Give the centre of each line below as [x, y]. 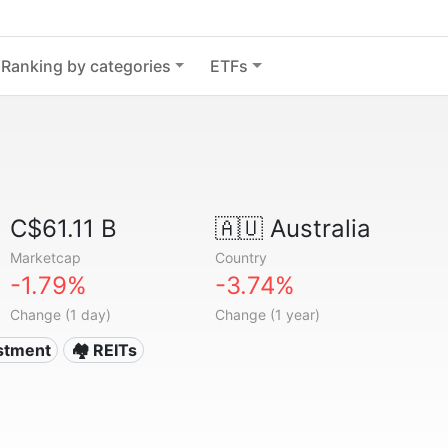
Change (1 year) [267, 314]
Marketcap [46, 257]
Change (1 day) [61, 314]
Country [240, 257]
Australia [316, 228]
